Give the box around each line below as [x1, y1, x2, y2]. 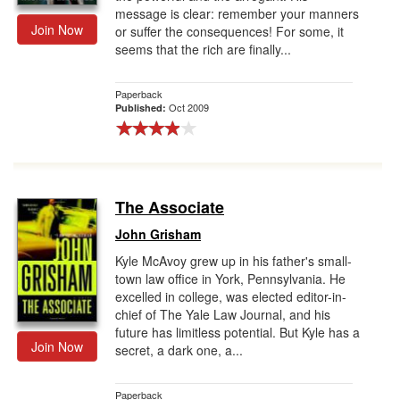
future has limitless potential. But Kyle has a [115, 323, 360, 341]
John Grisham [115, 225, 201, 243]
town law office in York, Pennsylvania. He [115, 270, 346, 287]
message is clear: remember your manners [115, 4, 359, 22]
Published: [115, 101, 169, 114]
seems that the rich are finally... [115, 40, 291, 58]
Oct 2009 [169, 100, 209, 114]
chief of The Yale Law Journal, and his [115, 305, 330, 323]
